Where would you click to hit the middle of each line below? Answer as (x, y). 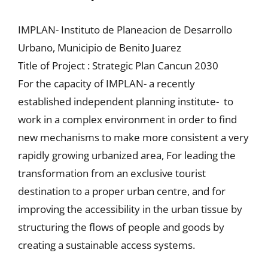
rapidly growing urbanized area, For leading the (127, 156)
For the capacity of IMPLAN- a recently (106, 84)
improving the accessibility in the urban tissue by (130, 209)
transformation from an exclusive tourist (112, 173)
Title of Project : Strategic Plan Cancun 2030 (118, 66)
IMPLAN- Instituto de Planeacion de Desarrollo (125, 30)
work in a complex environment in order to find (127, 120)
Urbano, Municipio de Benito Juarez (99, 48)
